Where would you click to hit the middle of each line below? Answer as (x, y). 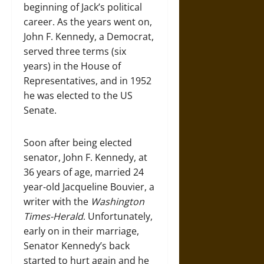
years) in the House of (72, 66)
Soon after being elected (78, 142)
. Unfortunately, (118, 216)
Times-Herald (53, 216)
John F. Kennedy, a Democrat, (89, 36)
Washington (118, 201)
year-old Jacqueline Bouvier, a (89, 187)
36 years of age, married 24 (84, 172)
